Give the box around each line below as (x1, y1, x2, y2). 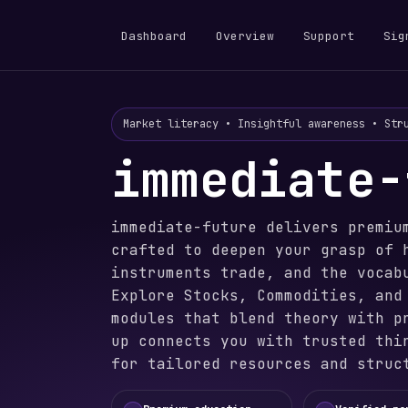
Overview (216, 28, 274, 44)
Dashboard (121, 28, 187, 44)
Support (303, 28, 354, 44)
